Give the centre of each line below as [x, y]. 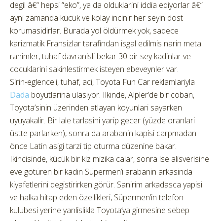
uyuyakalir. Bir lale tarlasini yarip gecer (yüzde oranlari [102, 121]
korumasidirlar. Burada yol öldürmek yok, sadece [94, 31]
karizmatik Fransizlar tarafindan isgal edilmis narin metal [106, 44]
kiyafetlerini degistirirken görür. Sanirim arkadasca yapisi [106, 185]
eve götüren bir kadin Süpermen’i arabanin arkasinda [101, 172]
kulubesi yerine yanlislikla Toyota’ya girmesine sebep [100, 210]
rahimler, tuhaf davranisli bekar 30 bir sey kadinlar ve [100, 56]
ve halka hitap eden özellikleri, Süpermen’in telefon [97, 198]
